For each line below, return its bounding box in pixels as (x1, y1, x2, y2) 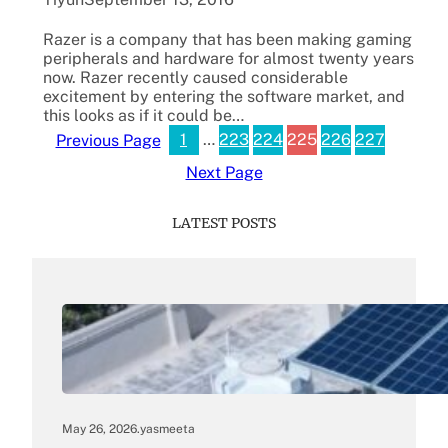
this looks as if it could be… (42, 106, 244, 126)
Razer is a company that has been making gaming (42, 30, 412, 50)
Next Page (185, 163, 263, 183)
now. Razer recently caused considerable (42, 68, 348, 88)
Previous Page (55, 130, 161, 150)
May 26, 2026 (62, 422, 137, 437)
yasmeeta (140, 422, 195, 437)
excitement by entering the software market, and (42, 87, 405, 107)
